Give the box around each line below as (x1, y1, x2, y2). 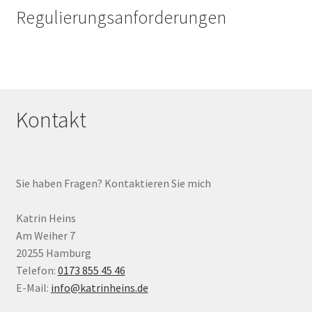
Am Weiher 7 (15, 228, 75, 242)
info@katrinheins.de (50, 280, 148, 295)
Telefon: (15, 263, 58, 277)
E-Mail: (15, 280, 51, 295)
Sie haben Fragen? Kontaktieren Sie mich (15, 175, 211, 190)
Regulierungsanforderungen (15, 6, 226, 29)
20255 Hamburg (15, 245, 91, 260)
